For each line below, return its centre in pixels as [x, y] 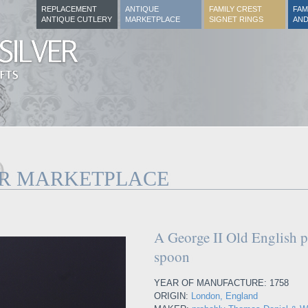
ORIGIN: [173, 296]
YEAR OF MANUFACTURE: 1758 [221, 283]
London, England [224, 296]
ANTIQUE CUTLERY [77, 19]
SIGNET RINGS [236, 19]
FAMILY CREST [235, 9]
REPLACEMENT [69, 9]
